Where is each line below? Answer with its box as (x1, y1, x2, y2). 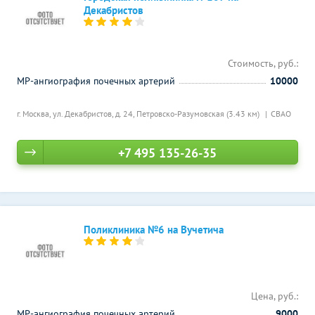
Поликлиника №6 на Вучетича (84, 223, 224, 236)
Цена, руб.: (251, 290, 298, 302)
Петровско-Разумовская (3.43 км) (136, 108, 262, 119)
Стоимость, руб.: (228, 57, 298, 70)
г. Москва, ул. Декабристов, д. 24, (17, 108, 136, 119)
